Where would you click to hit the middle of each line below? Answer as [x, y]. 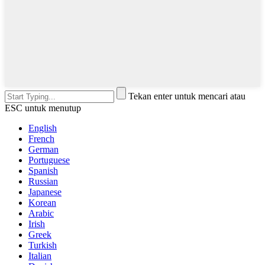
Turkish [43, 245]
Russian [43, 181]
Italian [40, 256]
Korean [42, 202]
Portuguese [49, 160]
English [43, 128]
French [41, 138]
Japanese [45, 192]
